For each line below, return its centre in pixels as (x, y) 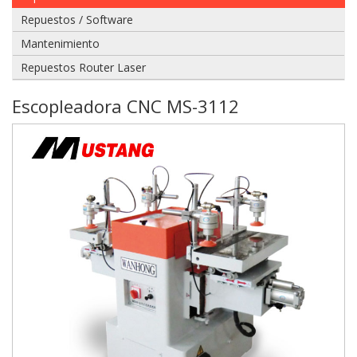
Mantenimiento (60, 43)
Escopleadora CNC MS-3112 (126, 106)
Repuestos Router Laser (83, 67)
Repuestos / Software (77, 20)
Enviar (110, 118)
